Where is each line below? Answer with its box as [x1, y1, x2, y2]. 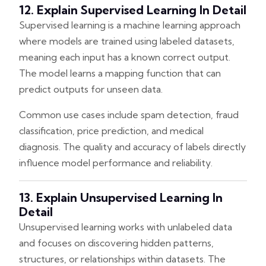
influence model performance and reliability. [19, 156, 213, 169]
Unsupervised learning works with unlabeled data [19, 220, 232, 233]
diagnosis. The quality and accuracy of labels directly [19, 140, 246, 153]
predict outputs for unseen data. [19, 83, 163, 95]
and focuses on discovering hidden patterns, [19, 236, 214, 249]
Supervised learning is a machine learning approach [19, 18, 240, 31]
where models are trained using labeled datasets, [19, 34, 235, 47]
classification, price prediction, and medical [19, 124, 204, 137]
